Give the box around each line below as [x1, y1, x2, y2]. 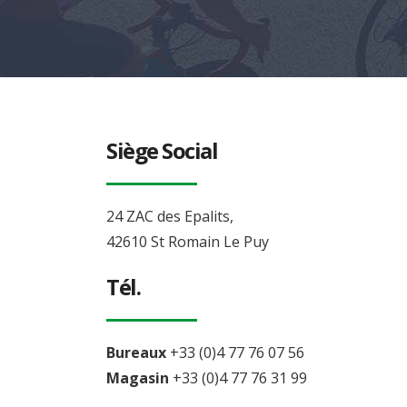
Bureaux [106, 342, 166, 362]
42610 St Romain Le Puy [106, 232, 269, 252]
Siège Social [106, 135, 217, 165]
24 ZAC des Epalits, [106, 206, 233, 226]
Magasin [106, 368, 169, 388]
